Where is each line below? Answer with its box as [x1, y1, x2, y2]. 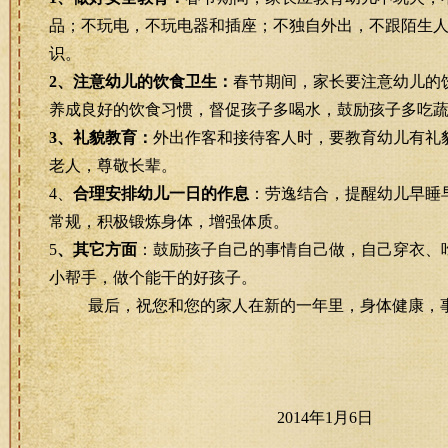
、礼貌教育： [56, 129, 153, 146]
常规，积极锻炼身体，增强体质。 [48, 213, 289, 230]
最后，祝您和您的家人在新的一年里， [87, 297, 360, 314]
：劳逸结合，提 [248, 185, 361, 202]
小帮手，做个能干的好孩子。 [48, 269, 257, 286]
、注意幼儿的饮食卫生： [56, 73, 233, 90]
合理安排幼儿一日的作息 [72, 185, 249, 202]
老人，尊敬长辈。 [48, 157, 177, 174]
